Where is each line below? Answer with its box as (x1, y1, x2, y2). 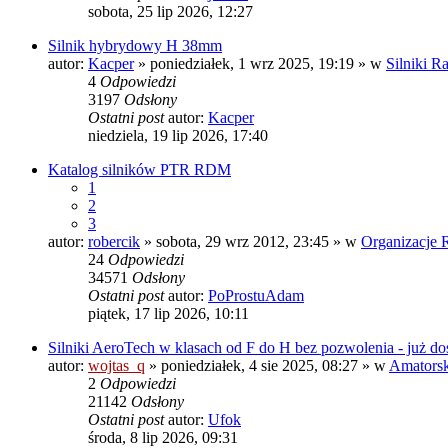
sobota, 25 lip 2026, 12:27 (88, 3, 253, 21)
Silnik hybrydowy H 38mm (48, 37, 222, 55)
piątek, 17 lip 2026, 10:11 (88, 305, 249, 323)
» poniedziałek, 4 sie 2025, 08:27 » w (145, 357, 389, 375)
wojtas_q (88, 357, 145, 375)
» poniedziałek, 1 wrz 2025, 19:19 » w (134, 55, 386, 73)
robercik (88, 233, 140, 251)
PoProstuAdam (208, 287, 304, 305)
